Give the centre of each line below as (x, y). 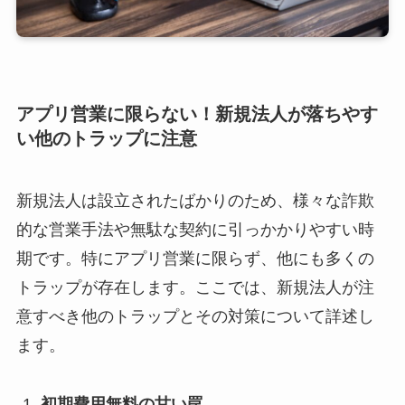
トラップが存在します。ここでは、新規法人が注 (195, 288)
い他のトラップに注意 (106, 138)
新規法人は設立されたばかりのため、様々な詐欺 (195, 201)
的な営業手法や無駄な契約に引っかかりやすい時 (195, 230)
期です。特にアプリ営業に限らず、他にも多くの (195, 259)
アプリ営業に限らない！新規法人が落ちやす (197, 113)
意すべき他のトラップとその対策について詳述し (195, 317)
